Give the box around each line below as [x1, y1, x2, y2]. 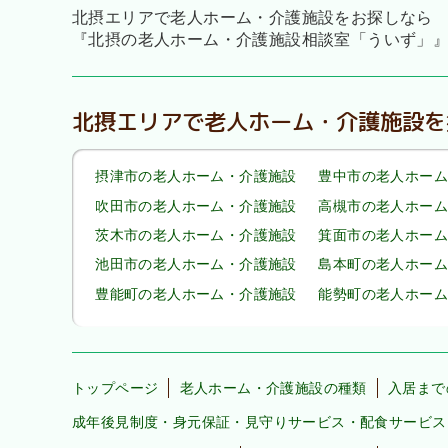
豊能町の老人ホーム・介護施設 [95, 285, 297, 302]
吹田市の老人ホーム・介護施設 [95, 197, 297, 214]
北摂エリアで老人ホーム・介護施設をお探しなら [72, 8, 433, 26]
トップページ [72, 379, 159, 396]
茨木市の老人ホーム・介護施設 [95, 227, 297, 244]
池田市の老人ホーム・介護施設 [95, 256, 297, 273]
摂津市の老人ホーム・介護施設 [95, 168, 297, 185]
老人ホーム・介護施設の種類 [179, 379, 367, 396]
